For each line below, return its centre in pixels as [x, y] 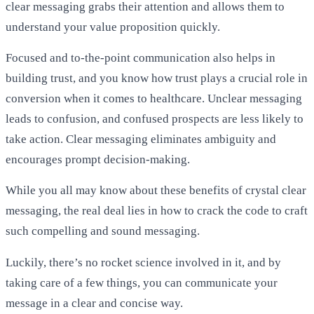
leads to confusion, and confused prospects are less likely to [155, 118]
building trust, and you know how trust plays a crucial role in [157, 78]
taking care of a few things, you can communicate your [142, 282]
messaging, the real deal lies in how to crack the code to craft [157, 211]
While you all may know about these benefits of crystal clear [156, 191]
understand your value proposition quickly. [113, 27]
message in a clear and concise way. [94, 303]
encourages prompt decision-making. [98, 159]
